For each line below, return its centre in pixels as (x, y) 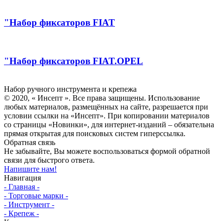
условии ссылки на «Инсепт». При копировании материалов (107, 115)
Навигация (22, 178)
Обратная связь (30, 142)
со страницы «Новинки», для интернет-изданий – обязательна (109, 124)
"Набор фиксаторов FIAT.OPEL (74, 61)
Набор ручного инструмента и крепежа (70, 89)
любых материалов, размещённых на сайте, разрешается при (106, 107)
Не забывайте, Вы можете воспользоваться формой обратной (107, 151)
